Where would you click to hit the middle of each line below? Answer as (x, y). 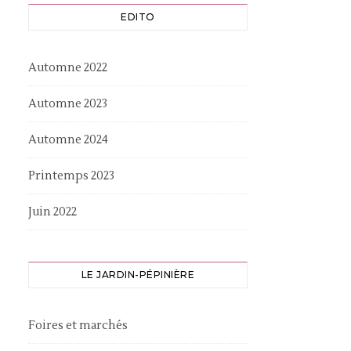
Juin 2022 (52, 212)
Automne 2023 (68, 104)
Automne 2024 (68, 140)
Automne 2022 (68, 68)
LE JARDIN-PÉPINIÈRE (138, 275)
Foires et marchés (78, 326)
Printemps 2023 (71, 176)
